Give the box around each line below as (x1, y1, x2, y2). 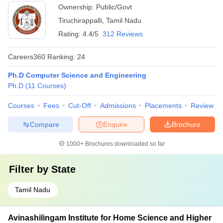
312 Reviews (103, 30, 143, 38)
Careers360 (8, 52, 45, 61)
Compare (29, 120, 59, 128)
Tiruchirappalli (58, 16, 102, 24)
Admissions (100, 102, 136, 110)
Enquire (103, 120, 127, 128)
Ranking (45, 52, 73, 61)
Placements (145, 102, 182, 110)
